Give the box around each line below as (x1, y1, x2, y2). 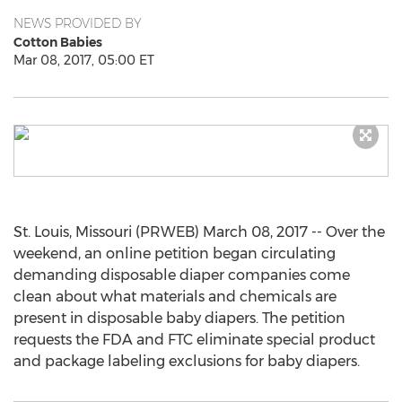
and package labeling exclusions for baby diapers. (13, 353, 360, 370)
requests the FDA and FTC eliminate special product (13, 331, 375, 348)
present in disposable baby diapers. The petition (13, 310, 345, 327)
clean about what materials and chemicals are (13, 288, 336, 305)
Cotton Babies (13, 34, 102, 50)
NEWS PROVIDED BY (13, 15, 142, 31)
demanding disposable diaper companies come (13, 267, 350, 284)
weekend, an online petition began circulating (13, 245, 336, 262)
